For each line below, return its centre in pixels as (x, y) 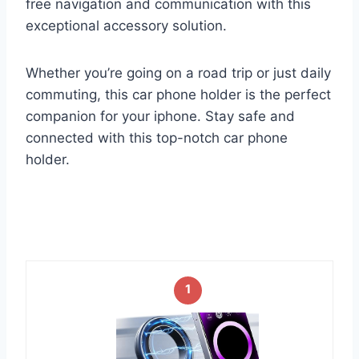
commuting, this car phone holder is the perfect (178, 95)
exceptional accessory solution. (126, 26)
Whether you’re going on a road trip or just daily (178, 73)
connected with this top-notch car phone (157, 138)
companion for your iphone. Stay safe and (160, 117)
